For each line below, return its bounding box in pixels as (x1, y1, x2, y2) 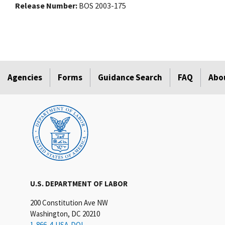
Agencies (8, 72, 42, 83)
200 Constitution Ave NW (30, 198, 108, 208)
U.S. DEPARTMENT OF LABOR (30, 179, 128, 189)
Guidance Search (98, 72, 162, 83)
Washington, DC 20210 (30, 209, 100, 219)
